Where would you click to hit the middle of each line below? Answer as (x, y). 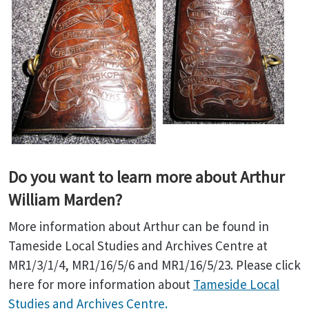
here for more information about (101, 284)
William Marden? (65, 200)
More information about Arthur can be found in (139, 226)
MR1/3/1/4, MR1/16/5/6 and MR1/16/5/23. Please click (154, 265)
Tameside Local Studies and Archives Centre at (138, 246)
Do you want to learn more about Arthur (146, 177)
